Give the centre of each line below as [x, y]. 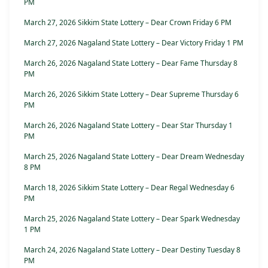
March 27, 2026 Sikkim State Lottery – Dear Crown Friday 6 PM [128, 23]
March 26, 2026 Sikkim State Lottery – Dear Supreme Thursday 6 [131, 95]
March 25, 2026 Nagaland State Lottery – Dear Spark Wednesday [132, 219]
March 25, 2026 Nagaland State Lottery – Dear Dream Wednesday [134, 157]
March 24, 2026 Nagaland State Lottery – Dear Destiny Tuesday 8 [132, 250]
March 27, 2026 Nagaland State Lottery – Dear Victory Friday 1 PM [134, 43]
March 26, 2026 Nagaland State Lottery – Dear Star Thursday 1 [128, 126]
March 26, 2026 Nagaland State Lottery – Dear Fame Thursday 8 [131, 63]
